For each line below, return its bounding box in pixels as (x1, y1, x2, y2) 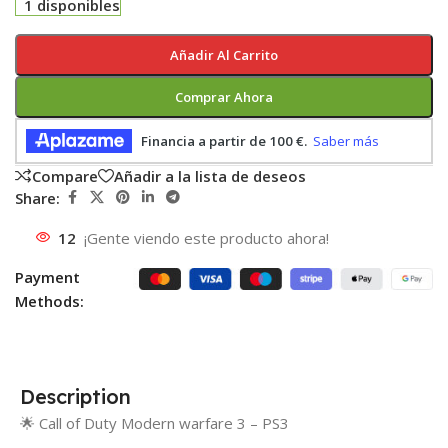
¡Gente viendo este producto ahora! (84, 228, 329, 249)
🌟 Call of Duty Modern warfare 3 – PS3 (20, 413, 289, 434)
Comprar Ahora (174, 88, 273, 107)
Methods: (15, 291, 84, 312)
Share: (15, 187, 60, 208)
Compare (32, 165, 98, 186)
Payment (15, 267, 80, 288)
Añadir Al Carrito (169, 46, 278, 65)
